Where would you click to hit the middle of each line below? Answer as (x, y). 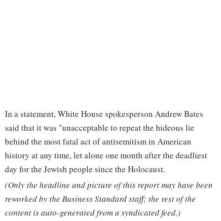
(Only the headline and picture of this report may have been (109, 185)
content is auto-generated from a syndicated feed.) (93, 213)
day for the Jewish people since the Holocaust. (85, 169)
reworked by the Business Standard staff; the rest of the (100, 199)
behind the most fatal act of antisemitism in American (98, 142)
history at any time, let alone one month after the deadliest (106, 155)
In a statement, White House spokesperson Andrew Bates (104, 114)
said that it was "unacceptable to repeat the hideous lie (100, 128)
